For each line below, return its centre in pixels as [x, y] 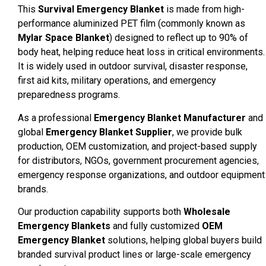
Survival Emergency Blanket [101, 9]
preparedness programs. [69, 95]
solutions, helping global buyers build [183, 240]
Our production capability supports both [101, 212]
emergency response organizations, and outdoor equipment [141, 175]
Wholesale [207, 212]
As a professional [56, 118]
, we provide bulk [207, 132]
